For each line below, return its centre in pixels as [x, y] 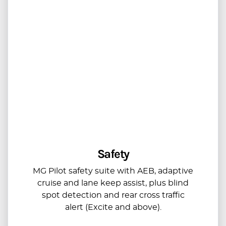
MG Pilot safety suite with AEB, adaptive [113, 171]
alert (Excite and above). [113, 207]
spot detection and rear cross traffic [113, 195]
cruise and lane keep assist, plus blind [113, 183]
